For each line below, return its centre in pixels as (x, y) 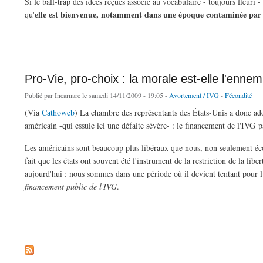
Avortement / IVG (194, 95)
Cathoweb (58, 112)
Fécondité (238, 95)
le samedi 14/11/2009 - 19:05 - (125, 95)
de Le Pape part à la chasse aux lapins (72, 36)
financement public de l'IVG (71, 187)
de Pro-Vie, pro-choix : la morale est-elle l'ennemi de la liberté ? (109, 208)
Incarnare (68, 95)
